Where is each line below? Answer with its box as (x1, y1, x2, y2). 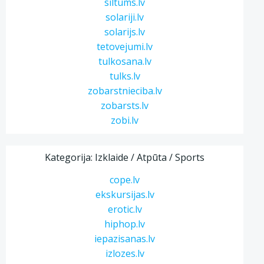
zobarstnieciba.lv (87, 84, 162, 97)
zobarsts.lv (101, 99, 149, 112)
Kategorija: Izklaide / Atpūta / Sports (45, 151, 205, 164)
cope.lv (110, 173, 140, 186)
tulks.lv (109, 70, 140, 82)
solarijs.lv (104, 25, 146, 38)
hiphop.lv (104, 217, 146, 230)
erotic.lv (107, 203, 142, 216)
